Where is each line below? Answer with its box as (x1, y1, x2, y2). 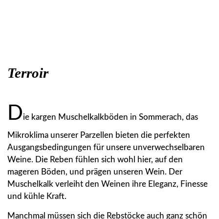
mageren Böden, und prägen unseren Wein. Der (7, 167, 182, 176)
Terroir (7, 65, 48, 81)
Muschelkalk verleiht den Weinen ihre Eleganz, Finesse (7, 179, 208, 188)
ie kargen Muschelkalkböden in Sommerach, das (23, 112, 198, 121)
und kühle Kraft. (7, 192, 68, 200)
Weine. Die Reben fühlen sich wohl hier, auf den (7, 155, 183, 164)
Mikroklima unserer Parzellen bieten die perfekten (7, 131, 190, 139)
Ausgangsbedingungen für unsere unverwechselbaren (7, 143, 205, 152)
